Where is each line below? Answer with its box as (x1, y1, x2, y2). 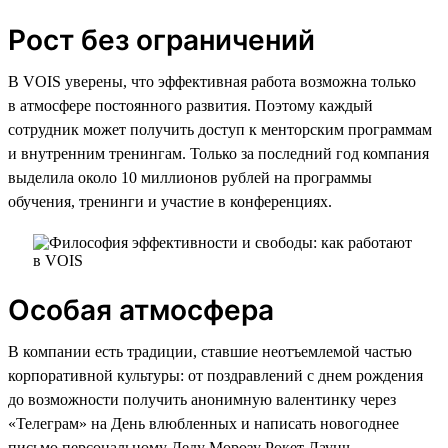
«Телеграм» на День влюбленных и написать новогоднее (8, 414, 399, 432)
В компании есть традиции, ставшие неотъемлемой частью (8, 342, 412, 360)
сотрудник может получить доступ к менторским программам (8, 120, 432, 138)
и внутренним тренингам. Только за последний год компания (8, 144, 429, 162)
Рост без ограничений (8, 22, 315, 57)
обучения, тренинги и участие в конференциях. (8, 192, 332, 210)
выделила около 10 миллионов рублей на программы (8, 168, 372, 186)
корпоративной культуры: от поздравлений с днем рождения (8, 366, 423, 384)
